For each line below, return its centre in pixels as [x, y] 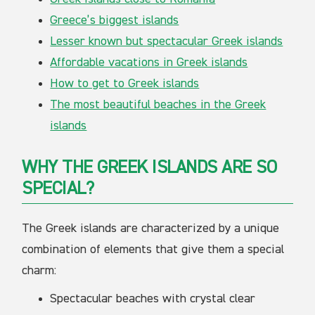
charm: [39, 271]
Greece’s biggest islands [115, 21]
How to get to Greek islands [125, 84]
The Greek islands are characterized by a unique [151, 229]
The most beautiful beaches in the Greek [158, 105]
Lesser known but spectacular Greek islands [167, 42]
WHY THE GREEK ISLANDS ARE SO [149, 168]
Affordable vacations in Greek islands [149, 63]
